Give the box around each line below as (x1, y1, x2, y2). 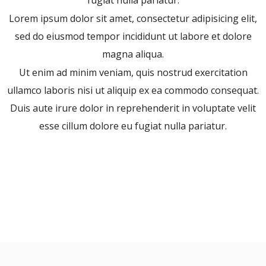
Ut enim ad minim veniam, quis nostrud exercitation (18, 66, 248, 80)
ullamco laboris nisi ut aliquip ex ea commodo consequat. (7, 84, 259, 97)
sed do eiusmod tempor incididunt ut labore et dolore (14, 30, 252, 43)
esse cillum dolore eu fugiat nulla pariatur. (39, 119, 227, 133)
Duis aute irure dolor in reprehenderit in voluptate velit (10, 102, 256, 115)
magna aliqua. (102, 47, 164, 61)
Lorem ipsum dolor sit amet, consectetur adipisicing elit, (9, 12, 257, 26)
